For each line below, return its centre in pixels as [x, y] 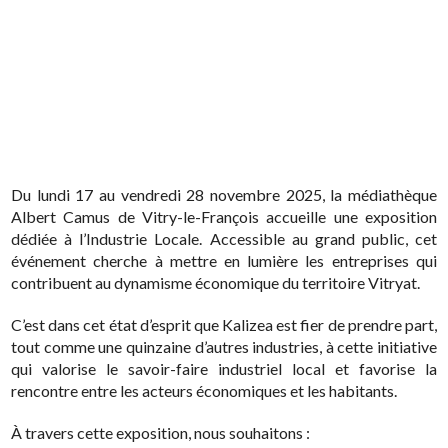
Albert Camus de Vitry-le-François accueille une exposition [224, 217]
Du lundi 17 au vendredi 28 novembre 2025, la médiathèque [224, 195]
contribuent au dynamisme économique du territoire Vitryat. [216, 283]
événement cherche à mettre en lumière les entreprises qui [224, 261]
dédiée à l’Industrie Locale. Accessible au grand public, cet [224, 239]
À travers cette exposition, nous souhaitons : [161, 433]
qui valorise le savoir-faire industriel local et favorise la [224, 369]
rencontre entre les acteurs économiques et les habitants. [204, 391]
